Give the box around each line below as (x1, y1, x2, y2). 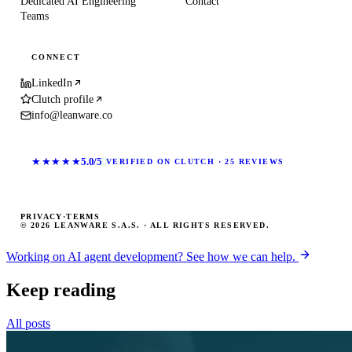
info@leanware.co (31, 109, 112, 122)
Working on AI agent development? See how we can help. (6, 249, 299, 263)
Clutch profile (31, 93, 93, 105)
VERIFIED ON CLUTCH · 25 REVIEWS (105, 157, 284, 167)
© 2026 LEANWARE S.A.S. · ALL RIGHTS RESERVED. (20, 220, 270, 229)
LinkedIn (31, 77, 72, 90)
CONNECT (31, 53, 81, 62)
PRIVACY (20, 211, 63, 221)
